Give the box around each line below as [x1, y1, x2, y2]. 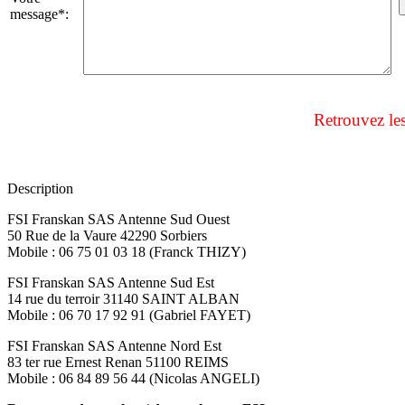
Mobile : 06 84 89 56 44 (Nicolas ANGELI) [7, 371, 259, 387]
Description [7, 181, 73, 197]
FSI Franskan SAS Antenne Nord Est [7, 338, 221, 354]
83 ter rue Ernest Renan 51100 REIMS [7, 354, 229, 371]
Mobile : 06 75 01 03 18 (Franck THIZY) [7, 244, 246, 260]
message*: [10, 6, 69, 23]
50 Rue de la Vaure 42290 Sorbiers [7, 228, 207, 244]
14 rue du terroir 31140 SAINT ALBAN [7, 291, 240, 307]
